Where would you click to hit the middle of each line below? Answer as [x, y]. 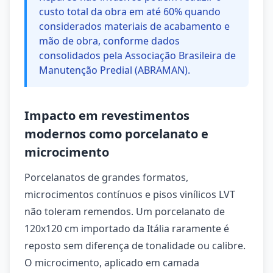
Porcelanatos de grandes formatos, [106, 177]
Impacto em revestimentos [107, 115]
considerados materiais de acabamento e [134, 26]
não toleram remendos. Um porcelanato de [125, 211]
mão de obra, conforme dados [109, 41]
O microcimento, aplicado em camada [112, 263]
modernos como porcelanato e [116, 134]
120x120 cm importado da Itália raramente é [127, 229]
